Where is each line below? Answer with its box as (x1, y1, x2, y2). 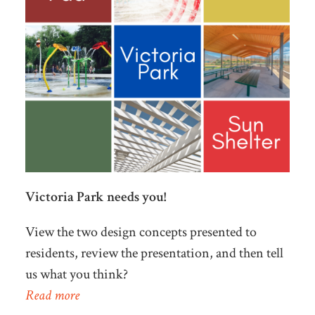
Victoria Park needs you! (25, 188, 166, 207)
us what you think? (25, 265, 128, 284)
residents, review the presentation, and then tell (25, 244, 283, 263)
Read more (25, 286, 79, 305)
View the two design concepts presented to (25, 223, 257, 242)
